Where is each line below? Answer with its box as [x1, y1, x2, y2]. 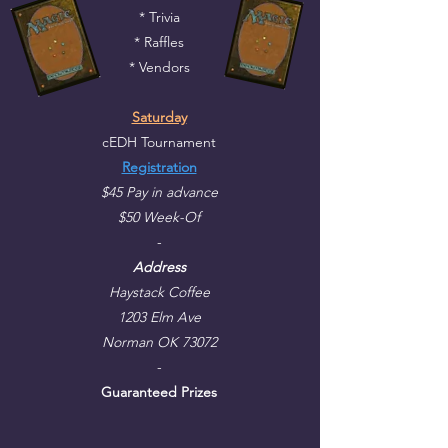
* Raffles [134, 33, 184, 51]
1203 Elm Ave [117, 308, 201, 326]
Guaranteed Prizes [101, 383, 217, 401]
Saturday [131, 108, 187, 126]
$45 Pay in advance [100, 183, 218, 201]
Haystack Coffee [108, 283, 210, 301]
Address [132, 258, 186, 276]
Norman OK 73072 [101, 333, 217, 351]
